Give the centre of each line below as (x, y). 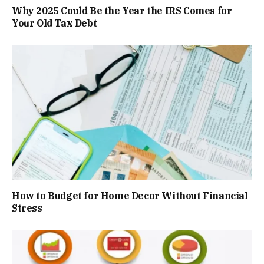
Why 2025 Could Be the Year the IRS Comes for (122, 11)
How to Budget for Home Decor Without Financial (130, 195)
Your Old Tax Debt (55, 23)
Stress (27, 208)
